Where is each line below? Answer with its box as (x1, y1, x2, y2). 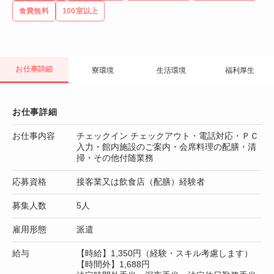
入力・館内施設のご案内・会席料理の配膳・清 (76, 141, 256, 152)
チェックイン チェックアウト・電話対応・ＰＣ (76, 130, 259, 141)
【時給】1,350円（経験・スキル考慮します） (76, 248, 253, 258)
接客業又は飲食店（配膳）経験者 (76, 176, 205, 187)
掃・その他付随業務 (76, 152, 154, 163)
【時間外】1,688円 (76, 259, 150, 269)
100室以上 (62, 6, 98, 15)
